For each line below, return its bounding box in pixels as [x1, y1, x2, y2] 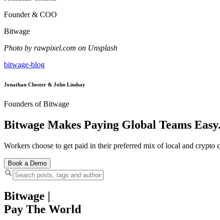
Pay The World [4, 203, 81, 216]
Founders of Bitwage [4, 99, 69, 108]
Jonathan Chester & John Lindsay [4, 81, 85, 87]
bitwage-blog [4, 60, 45, 69]
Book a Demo [8, 159, 47, 167]
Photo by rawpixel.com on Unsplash [4, 43, 117, 52]
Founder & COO [4, 10, 57, 19]
